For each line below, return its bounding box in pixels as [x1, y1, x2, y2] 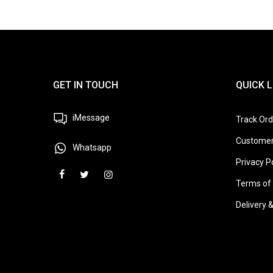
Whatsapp [71, 142, 112, 152]
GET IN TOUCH [53, 79, 118, 91]
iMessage [71, 112, 110, 122]
